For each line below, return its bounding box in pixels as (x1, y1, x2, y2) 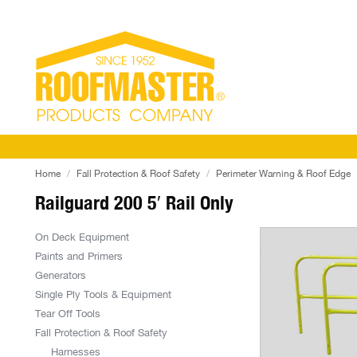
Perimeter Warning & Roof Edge (216, 167, 351, 180)
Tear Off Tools (35, 307, 100, 320)
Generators (35, 269, 86, 282)
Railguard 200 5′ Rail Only (35, 190, 233, 215)
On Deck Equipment (35, 230, 129, 244)
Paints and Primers (35, 249, 123, 263)
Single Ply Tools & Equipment (35, 288, 171, 301)
